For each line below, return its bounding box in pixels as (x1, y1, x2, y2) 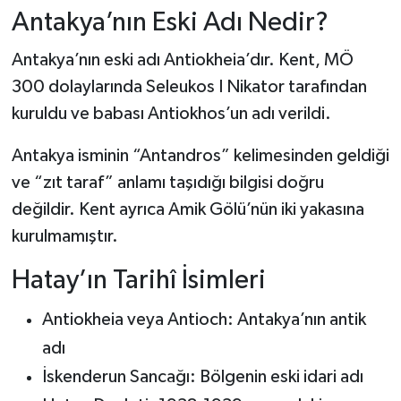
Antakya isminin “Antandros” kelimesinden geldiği (11, 147, 389, 166)
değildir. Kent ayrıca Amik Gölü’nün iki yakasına (11, 200, 364, 219)
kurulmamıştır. (11, 227, 118, 246)
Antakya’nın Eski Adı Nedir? (11, 8, 328, 37)
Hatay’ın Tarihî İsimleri (11, 267, 266, 295)
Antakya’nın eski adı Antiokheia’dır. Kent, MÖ (11, 51, 354, 70)
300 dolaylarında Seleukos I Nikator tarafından (11, 78, 367, 97)
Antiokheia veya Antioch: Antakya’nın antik (41, 310, 366, 328)
